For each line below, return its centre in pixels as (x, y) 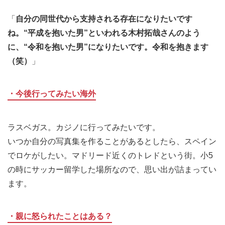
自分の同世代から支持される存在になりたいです (104, 19)
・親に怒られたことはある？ (60, 216)
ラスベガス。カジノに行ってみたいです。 (84, 128)
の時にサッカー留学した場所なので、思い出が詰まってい (112, 170)
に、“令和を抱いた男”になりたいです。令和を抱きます (108, 47)
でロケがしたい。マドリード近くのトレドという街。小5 (110, 156)
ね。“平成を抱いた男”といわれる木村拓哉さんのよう (104, 33)
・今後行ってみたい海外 (52, 94)
